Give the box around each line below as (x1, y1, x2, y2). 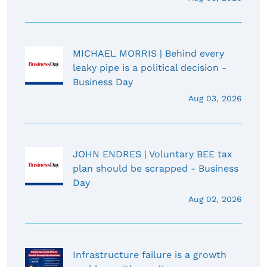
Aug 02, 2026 (188, 194, 242, 204)
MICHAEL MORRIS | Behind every (73, 47, 224, 59)
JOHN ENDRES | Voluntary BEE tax (73, 148, 232, 160)
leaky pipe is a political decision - (73, 61, 226, 73)
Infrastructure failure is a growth (73, 249, 226, 260)
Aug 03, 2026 (188, 93, 242, 103)
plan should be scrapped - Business (73, 162, 238, 174)
